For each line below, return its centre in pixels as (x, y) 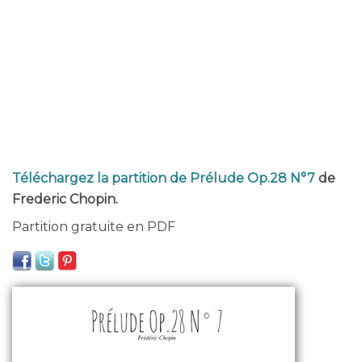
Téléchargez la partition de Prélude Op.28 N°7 (164, 178)
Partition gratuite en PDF (94, 227)
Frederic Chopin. (65, 199)
